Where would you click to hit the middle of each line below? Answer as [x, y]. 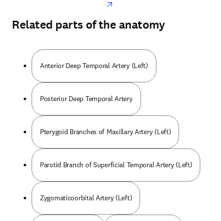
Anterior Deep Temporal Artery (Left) [94, 66]
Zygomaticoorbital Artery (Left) [86, 198]
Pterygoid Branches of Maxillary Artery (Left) [106, 132]
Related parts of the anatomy [89, 25]
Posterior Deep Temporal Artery [86, 99]
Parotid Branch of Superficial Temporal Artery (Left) [116, 165]
